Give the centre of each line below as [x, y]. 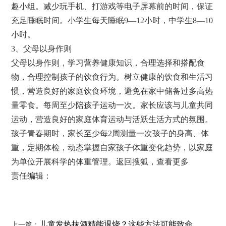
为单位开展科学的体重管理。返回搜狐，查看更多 [100, 162]
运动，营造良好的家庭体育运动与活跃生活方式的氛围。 [112, 120]
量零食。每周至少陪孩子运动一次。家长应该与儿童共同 [112, 105]
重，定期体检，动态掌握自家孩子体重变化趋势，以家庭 [112, 148]
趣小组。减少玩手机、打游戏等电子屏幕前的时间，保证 [112, 7]
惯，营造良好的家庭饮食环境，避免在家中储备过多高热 [112, 91]
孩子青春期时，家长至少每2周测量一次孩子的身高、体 [110, 134]
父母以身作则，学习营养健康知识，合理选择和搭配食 [108, 63]
